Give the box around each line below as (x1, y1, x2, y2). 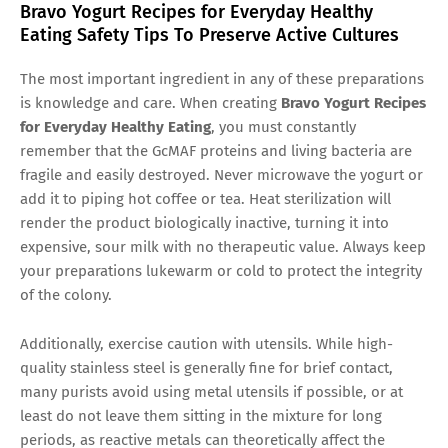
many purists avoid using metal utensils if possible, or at (20, 382, 403, 401)
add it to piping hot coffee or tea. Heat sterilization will (20, 189, 391, 208)
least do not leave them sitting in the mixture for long (20, 406, 382, 425)
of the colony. (20, 285, 112, 304)
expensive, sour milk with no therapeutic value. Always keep (20, 237, 426, 256)
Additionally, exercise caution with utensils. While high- (20, 334, 393, 353)
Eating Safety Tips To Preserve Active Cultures (20, 23, 399, 46)
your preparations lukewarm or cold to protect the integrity (20, 261, 422, 280)
